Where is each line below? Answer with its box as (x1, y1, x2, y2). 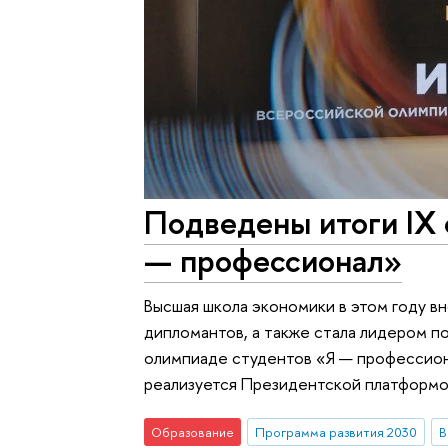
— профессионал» (144, 237, 403, 282)
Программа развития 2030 (254, 423, 417, 442)
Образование (151, 423, 235, 442)
